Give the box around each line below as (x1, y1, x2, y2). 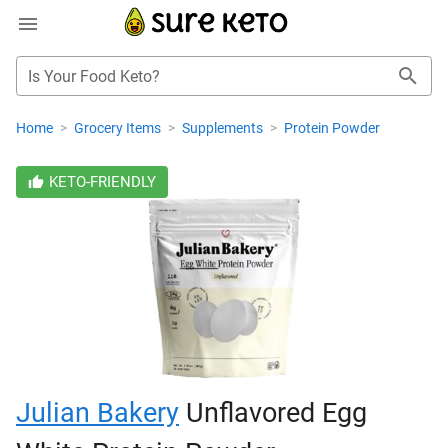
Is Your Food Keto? (28, 67, 160, 86)
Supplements (182, 120, 266, 136)
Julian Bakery (16, 397, 179, 429)
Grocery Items (74, 120, 164, 136)
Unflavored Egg (179, 397, 367, 429)
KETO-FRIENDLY (48, 173, 156, 191)
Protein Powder (284, 120, 380, 136)
